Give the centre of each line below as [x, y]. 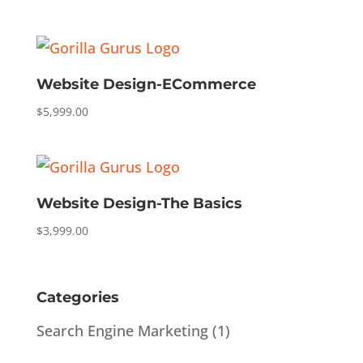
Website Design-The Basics [139, 203]
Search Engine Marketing [122, 330]
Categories [77, 297]
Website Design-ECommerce [146, 85]
